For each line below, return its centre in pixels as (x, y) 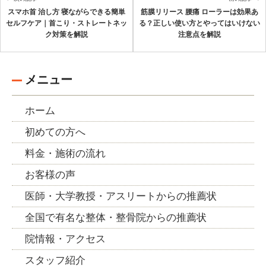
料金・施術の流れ (65, 154)
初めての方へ (55, 132)
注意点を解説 (199, 35)
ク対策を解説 (66, 35)
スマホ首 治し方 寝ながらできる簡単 (66, 12)
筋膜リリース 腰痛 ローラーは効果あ (199, 12)
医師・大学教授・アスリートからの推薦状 (121, 197)
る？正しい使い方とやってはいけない (199, 23)
